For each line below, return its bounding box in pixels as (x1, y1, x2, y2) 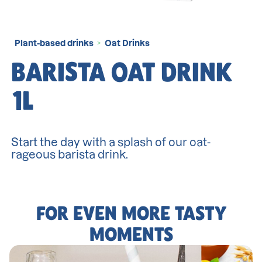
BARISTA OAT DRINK (11, 56, 233, 89)
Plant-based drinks (15, 38, 94, 48)
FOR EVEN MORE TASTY (36, 201, 226, 225)
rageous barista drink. (11, 149, 129, 161)
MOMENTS (89, 222, 173, 246)
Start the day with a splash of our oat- (11, 136, 211, 149)
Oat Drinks (105, 38, 150, 48)
